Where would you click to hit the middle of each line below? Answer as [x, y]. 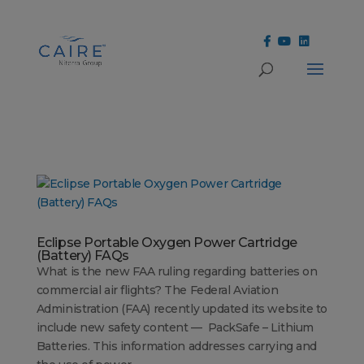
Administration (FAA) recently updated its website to [182, 308]
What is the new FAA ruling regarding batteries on [177, 271]
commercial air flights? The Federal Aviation [157, 290]
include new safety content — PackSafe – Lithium [175, 327]
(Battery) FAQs [82, 255]
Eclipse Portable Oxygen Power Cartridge [167, 242]
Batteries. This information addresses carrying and [176, 346]
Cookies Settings [54, 13]
